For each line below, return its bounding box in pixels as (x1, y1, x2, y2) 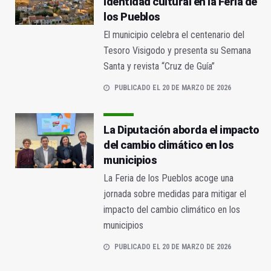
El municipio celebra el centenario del (103, 29, 244, 41)
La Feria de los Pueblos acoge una (103, 172, 233, 184)
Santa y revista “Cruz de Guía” (103, 60, 215, 73)
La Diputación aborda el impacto (103, 123, 260, 137)
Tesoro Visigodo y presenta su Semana (103, 45, 251, 57)
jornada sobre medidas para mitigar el (103, 188, 246, 200)
